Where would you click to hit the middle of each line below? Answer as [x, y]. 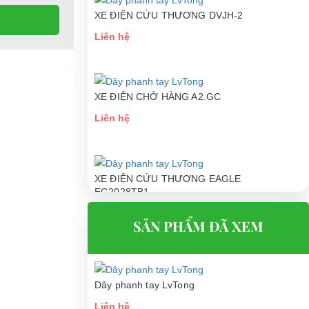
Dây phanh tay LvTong [144, 285]
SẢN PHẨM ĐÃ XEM [198, 226]
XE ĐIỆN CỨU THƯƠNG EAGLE [168, 179]
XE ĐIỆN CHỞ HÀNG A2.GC [158, 97]
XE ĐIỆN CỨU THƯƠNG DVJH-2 [169, 15]
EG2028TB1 [122, 192]
